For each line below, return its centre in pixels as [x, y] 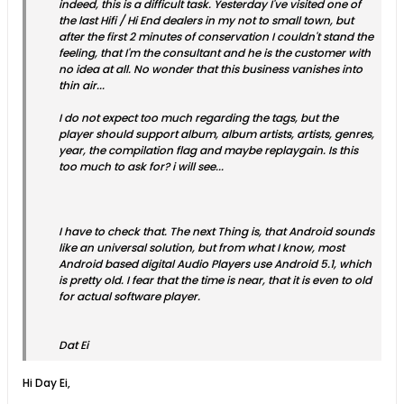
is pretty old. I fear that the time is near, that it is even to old [215, 280]
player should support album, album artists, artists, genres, [216, 134]
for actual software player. [129, 296]
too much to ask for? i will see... [141, 166]
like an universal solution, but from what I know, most [202, 248]
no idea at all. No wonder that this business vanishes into [211, 69]
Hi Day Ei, [46, 383]
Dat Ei [73, 345]
